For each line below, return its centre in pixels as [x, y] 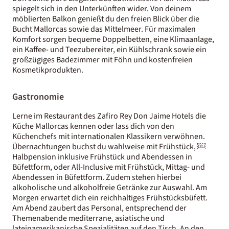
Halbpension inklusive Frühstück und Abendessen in [102, 157]
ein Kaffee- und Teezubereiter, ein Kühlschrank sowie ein [109, 49]
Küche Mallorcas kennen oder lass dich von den [93, 126]
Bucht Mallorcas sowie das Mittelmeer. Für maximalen [104, 29]
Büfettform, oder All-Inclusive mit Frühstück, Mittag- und [109, 167]
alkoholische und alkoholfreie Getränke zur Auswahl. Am [110, 187]
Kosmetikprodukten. [48, 70]
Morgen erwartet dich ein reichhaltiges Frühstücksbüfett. [110, 198]
